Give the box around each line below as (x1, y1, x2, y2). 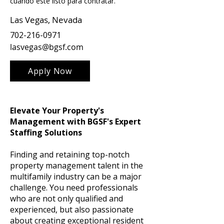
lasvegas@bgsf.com (10, 41, 83, 52)
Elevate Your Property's (10, 105, 104, 116)
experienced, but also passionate (10, 204, 133, 215)
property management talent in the (10, 160, 143, 171)
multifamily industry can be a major (10, 171, 141, 182)
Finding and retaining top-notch (10, 149, 129, 160)
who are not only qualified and (10, 193, 123, 204)
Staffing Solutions (10, 127, 82, 138)
